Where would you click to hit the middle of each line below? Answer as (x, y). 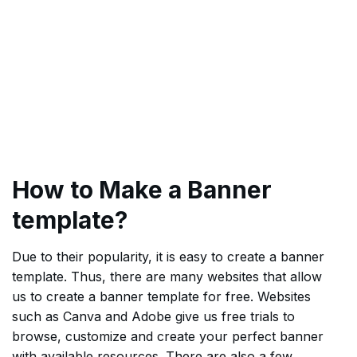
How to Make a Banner (142, 190)
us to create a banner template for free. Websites (161, 297)
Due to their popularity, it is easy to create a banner (168, 257)
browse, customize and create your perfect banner (168, 337)
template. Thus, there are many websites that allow (167, 277)
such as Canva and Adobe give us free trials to (153, 317)
